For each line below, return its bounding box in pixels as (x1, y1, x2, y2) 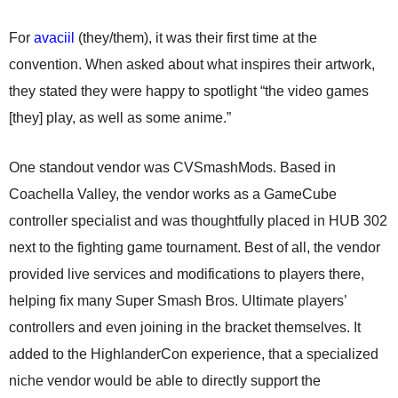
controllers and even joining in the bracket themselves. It (9, 320, 361, 335)
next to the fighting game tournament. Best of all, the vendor (9, 240, 380, 255)
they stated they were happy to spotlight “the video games (9, 84, 369, 99)
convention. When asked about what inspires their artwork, (9, 57, 375, 72)
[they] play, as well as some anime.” (9, 110, 231, 125)
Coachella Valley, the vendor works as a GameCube (9, 187, 337, 202)
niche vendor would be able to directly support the (9, 373, 321, 388)
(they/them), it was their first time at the (75, 30, 317, 45)
